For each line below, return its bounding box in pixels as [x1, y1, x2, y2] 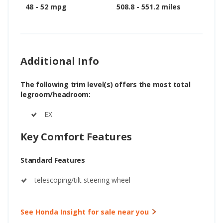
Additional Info [20, 54, 100, 68]
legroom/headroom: [20, 89, 91, 99]
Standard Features [20, 155, 85, 165]
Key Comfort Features [20, 129, 132, 143]
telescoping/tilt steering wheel [34, 175, 130, 185]
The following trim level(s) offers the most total [20, 79, 191, 89]
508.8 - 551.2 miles [116, 1, 181, 11]
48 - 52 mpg [25, 1, 67, 11]
